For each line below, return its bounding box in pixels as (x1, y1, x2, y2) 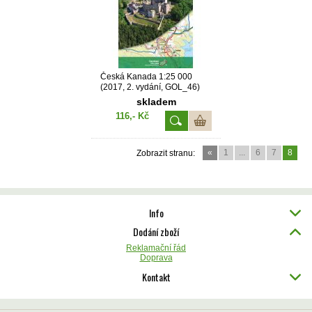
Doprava (139, 253, 173, 263)
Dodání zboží (133, 224, 179, 240)
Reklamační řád (126, 243, 186, 253)
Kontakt (141, 270, 171, 285)
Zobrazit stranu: (136, 148, 195, 159)
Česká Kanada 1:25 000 (100, 72, 192, 82)
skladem (136, 96, 176, 108)
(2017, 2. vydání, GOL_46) (100, 82, 200, 93)
